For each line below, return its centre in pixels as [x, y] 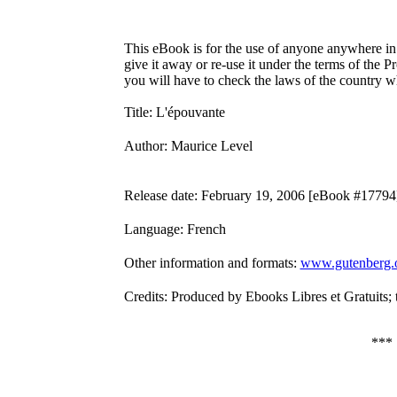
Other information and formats [208, 263]
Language [152, 229]
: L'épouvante [187, 112]
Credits [144, 296]
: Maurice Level [208, 146]
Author [144, 146]
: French [202, 229]
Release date [159, 195]
